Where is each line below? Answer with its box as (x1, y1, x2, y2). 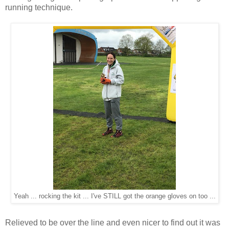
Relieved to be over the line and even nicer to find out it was (5, 218, 220, 227)
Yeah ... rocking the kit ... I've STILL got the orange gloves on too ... (13, 192, 216, 200)
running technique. (5, 3, 75, 12)
